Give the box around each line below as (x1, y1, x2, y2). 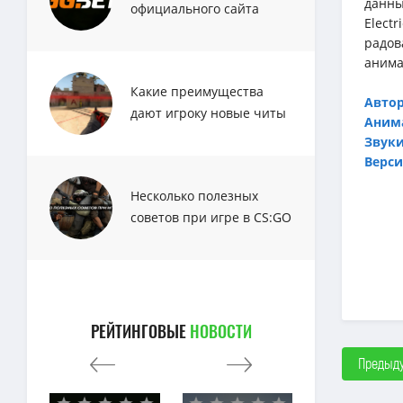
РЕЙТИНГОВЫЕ (90, 319, 190, 343)
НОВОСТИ (189, 319, 252, 343)
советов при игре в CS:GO (130, 209, 291, 226)
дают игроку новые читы (130, 104, 286, 121)
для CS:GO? (130, 126, 199, 143)
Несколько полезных (130, 187, 258, 204)
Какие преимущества (130, 83, 264, 100)
